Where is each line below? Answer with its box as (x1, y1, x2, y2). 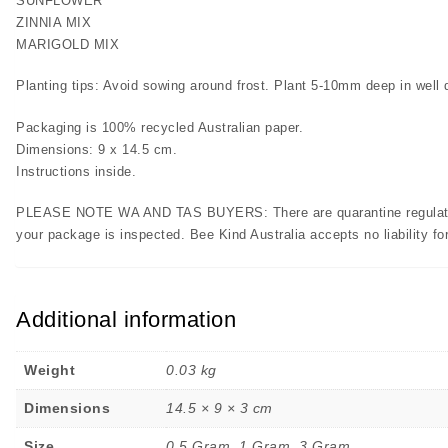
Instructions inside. (16, 163, 136, 179)
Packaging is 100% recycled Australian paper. (16, 119, 303, 135)
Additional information (16, 306, 236, 332)
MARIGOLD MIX (16, 36, 119, 52)
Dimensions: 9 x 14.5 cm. (16, 141, 177, 157)
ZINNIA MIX (16, 14, 91, 30)
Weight (24, 362, 75, 379)
